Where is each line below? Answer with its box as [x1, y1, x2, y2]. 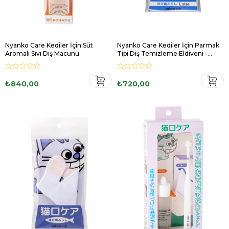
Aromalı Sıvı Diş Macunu [5, 50, 79, 57]
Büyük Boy [117, 58, 151, 65]
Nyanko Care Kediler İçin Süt [5, 41, 93, 49]
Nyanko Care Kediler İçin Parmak [117, 41, 219, 49]
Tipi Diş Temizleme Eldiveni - [117, 50, 208, 57]
